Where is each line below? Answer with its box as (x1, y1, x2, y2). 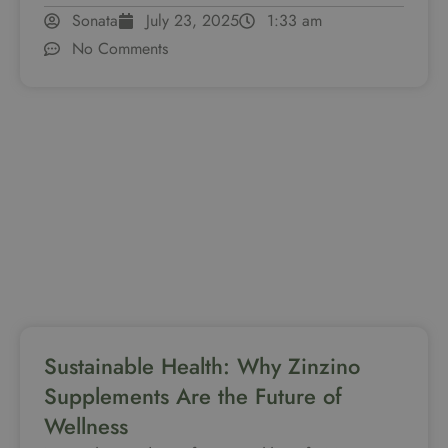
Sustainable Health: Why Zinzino (44, 350, 360, 383)
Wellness (44, 410, 128, 443)
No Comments (72, 37, 168, 61)
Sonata (72, 9, 118, 33)
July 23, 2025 (146, 9, 239, 33)
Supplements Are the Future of (44, 380, 342, 413)
